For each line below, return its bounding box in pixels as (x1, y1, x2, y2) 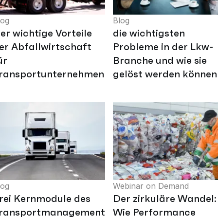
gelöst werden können (113, 68, 217, 81)
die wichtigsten (113, 27, 185, 40)
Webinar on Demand (113, 181, 189, 191)
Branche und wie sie (113, 54, 207, 67)
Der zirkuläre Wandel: (113, 192, 217, 205)
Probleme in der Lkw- (113, 40, 213, 54)
